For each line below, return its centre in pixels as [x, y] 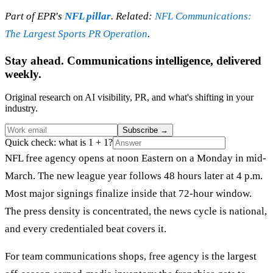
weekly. [23, 74]
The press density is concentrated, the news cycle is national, [136, 211]
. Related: [133, 16]
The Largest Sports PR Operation [76, 34]
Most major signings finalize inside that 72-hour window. [128, 194]
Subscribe [141, 130]
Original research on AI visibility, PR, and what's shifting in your [129, 97]
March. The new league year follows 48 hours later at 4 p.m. [134, 176]
